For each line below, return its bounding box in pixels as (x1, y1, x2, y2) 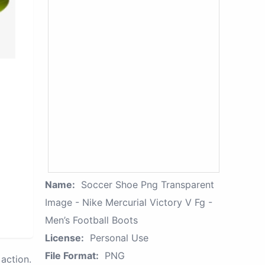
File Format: (45, 250, 99, 261)
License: (45, 232, 84, 244)
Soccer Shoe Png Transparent (81, 179, 214, 190)
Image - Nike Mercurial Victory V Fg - (45, 196, 212, 208)
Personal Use (90, 232, 148, 244)
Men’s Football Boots (45, 214, 138, 226)
